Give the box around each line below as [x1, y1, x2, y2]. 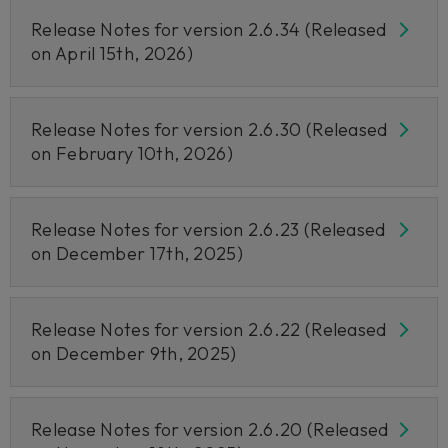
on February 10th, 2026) [31, 142, 233, 165]
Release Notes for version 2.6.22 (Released [31, 318, 387, 341]
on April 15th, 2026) [31, 42, 194, 65]
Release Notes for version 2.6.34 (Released [31, 18, 387, 41]
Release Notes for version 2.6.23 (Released [31, 218, 386, 241]
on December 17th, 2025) [31, 242, 243, 265]
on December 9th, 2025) [31, 342, 237, 365]
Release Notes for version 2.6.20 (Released [31, 418, 389, 441]
